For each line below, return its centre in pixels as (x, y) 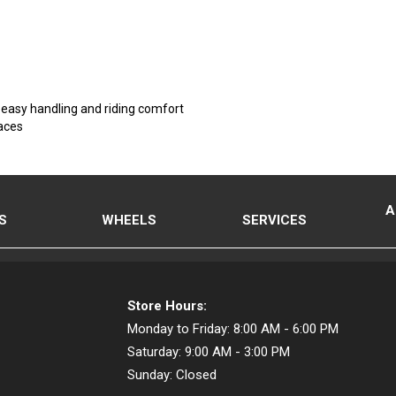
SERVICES (274, 220)
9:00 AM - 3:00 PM (237, 352)
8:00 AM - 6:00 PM (286, 329)
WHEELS (129, 220)
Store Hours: (167, 306)
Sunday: (150, 375)
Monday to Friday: (179, 329)
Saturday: (154, 352)
